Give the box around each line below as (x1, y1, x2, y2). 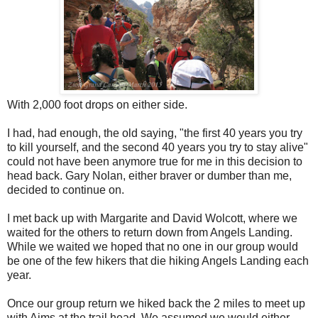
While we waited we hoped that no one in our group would (7, 241, 298, 253)
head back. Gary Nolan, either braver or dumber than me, (7, 170, 292, 182)
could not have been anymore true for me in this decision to (7, 155, 302, 168)
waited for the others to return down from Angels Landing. (7, 226, 292, 239)
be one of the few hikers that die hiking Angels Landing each (7, 255, 309, 268)
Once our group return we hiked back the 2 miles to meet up (7, 297, 305, 310)
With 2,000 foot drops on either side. (7, 99, 187, 111)
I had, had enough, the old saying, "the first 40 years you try (7, 127, 302, 140)
